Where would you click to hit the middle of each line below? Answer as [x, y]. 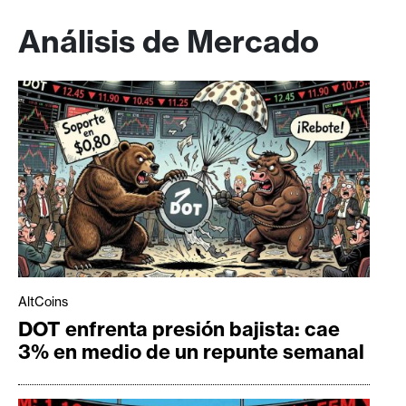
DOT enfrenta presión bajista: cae [179, 329]
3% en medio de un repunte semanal [191, 352]
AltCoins [43, 302]
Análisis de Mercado [169, 42]
